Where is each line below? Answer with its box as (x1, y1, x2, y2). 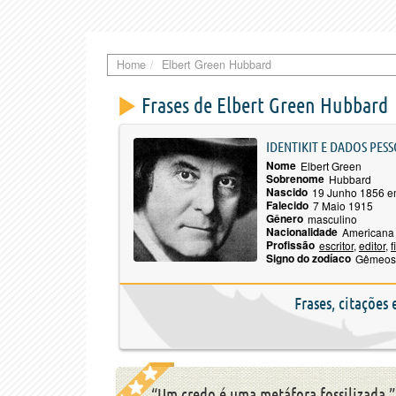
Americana (342, 225, 394, 240)
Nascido (266, 184, 308, 200)
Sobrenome (266, 171, 324, 187)
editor (359, 238, 385, 253)
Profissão (266, 237, 315, 253)
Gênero (266, 210, 303, 226)
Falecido (266, 197, 308, 213)
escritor (319, 238, 354, 253)
